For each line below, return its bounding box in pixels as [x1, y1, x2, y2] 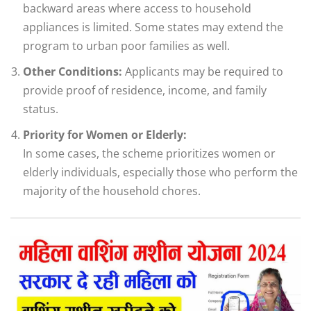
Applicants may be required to [122, 63, 283, 79]
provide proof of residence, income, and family [23, 82, 267, 98]
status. [23, 101, 58, 117]
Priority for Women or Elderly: [23, 126, 187, 142]
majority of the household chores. [23, 183, 201, 199]
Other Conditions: [23, 63, 122, 79]
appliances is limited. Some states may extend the [23, 19, 283, 35]
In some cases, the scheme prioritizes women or [23, 145, 276, 161]
